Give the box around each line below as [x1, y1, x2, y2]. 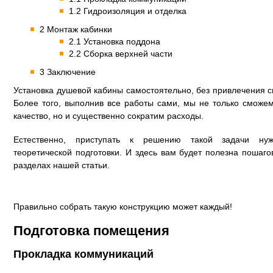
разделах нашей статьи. [13, 160, 110, 170]
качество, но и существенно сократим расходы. [13, 111, 204, 121]
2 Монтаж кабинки [40, 24, 112, 34]
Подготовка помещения [13, 223, 169, 238]
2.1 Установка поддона [69, 37, 160, 46]
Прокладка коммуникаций [13, 248, 154, 260]
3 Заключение [40, 67, 96, 77]
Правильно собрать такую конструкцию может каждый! [13, 202, 232, 211]
